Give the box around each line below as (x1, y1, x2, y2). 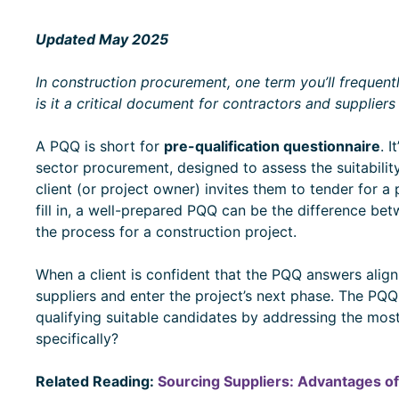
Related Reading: (35, 371, 158, 390)
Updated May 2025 (35, 29, 168, 48)
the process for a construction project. (35, 222, 301, 240)
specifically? (35, 329, 118, 347)
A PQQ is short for (35, 136, 164, 155)
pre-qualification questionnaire (163, 136, 380, 155)
